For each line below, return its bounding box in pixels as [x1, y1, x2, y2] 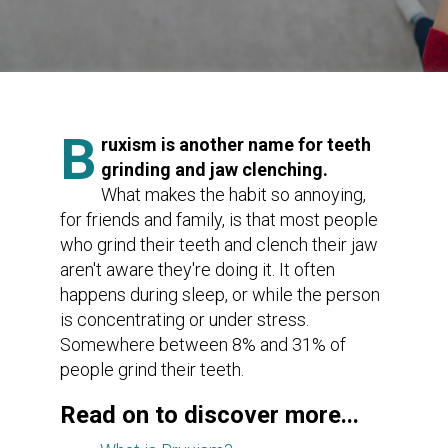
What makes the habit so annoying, [101, 183, 366, 205]
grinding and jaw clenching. [101, 158, 328, 180]
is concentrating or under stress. [60, 308, 309, 330]
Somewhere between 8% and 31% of [60, 333, 346, 355]
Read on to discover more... [60, 400, 359, 429]
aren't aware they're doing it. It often [60, 258, 335, 280]
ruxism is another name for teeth [101, 133, 371, 155]
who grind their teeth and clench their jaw [60, 233, 378, 255]
